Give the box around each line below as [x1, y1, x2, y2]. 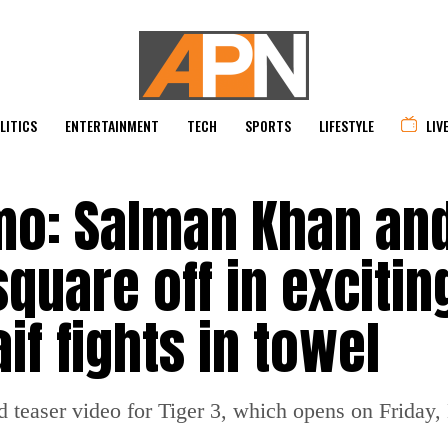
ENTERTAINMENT [65, 115, 159, 136]
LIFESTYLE [319, 115, 374, 136]
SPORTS [245, 115, 291, 136]
